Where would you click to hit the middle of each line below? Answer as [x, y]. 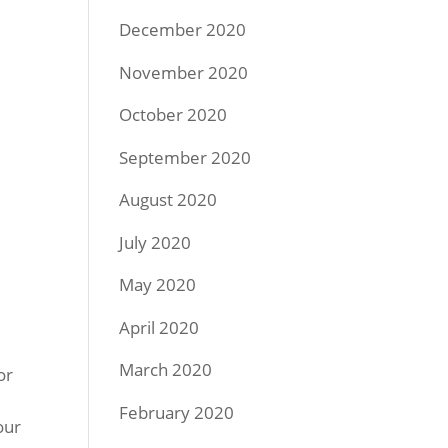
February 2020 [177, 412]
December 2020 [183, 29]
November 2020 [184, 72]
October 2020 [173, 114]
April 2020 [159, 327]
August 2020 [168, 199]
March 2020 [166, 369]
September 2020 [185, 157]
